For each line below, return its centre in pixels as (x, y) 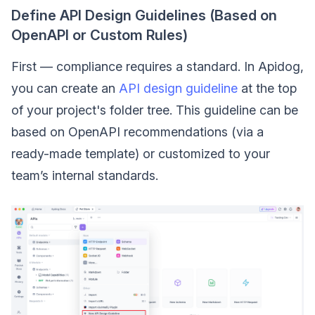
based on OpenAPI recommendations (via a (137, 132)
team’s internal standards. (85, 176)
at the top (267, 89)
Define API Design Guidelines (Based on (144, 16)
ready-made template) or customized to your (141, 154)
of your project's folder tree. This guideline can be (155, 110)
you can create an (65, 89)
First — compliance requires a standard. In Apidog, (157, 67)
